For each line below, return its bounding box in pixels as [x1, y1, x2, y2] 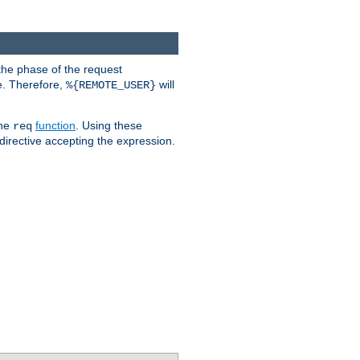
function [35, 119, 76, 133]
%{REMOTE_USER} [66, 79, 156, 92]
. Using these [76, 119, 142, 133]
